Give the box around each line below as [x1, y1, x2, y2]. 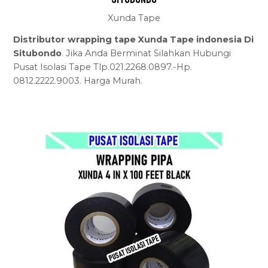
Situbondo [13, 48, 62, 59]
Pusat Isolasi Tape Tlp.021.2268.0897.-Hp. [13, 62, 193, 73]
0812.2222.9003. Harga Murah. [13, 75, 143, 87]
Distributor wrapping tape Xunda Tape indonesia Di [13, 34, 254, 45]
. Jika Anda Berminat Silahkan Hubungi [62, 48, 232, 59]
